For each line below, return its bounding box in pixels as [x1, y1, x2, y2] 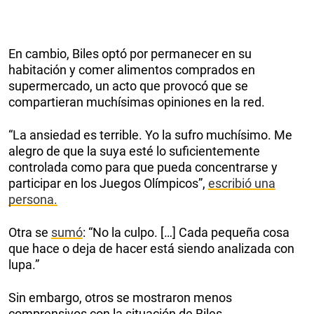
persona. [8, 192, 57, 207]
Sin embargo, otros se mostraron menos [8, 290, 232, 306]
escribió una [208, 176, 275, 191]
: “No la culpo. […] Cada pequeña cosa [83, 225, 289, 240]
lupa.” [8, 257, 39, 273]
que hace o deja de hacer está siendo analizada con [8, 241, 294, 257]
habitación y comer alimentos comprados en [8, 62, 255, 78]
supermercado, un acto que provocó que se [8, 78, 248, 94]
